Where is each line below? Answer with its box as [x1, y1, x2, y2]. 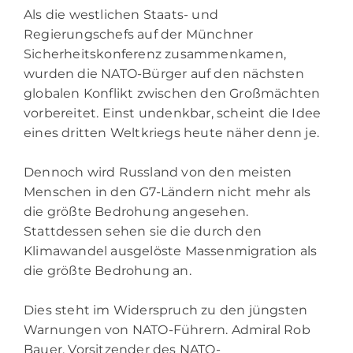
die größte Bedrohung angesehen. [24, 203, 249, 219]
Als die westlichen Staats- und [24, 6, 218, 22]
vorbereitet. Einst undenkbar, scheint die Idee [24, 105, 321, 121]
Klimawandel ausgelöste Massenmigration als [24, 243, 318, 258]
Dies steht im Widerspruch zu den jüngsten [24, 302, 308, 318]
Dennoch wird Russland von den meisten [24, 164, 292, 180]
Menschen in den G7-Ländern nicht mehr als [24, 184, 311, 199]
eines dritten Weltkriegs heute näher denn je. [24, 124, 320, 140]
